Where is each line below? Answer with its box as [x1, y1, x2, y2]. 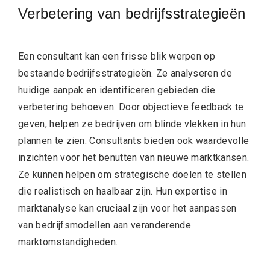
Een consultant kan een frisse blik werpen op [18, 50, 216, 62]
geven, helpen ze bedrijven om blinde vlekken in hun [18, 118, 246, 130]
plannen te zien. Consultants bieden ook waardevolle [18, 134, 250, 146]
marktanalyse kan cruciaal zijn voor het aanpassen [18, 202, 237, 214]
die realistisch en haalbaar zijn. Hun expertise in [18, 185, 228, 197]
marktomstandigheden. [18, 236, 118, 248]
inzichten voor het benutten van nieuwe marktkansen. [18, 151, 250, 163]
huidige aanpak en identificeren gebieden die [18, 84, 216, 96]
